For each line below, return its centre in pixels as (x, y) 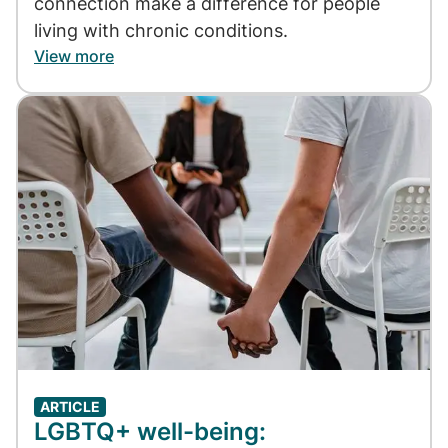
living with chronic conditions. (161, 30)
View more (74, 55)
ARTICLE (70, 407)
